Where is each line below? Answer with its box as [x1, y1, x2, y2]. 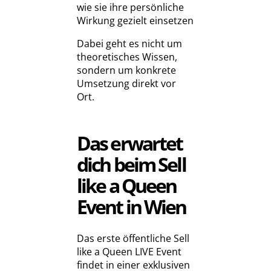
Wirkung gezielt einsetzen [77, 14, 194, 28]
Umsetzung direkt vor [77, 77, 176, 91]
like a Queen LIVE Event [77, 245, 181, 259]
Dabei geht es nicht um [77, 37, 182, 51]
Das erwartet [77, 130, 183, 157]
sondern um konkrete [77, 64, 176, 77]
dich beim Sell [77, 151, 186, 178]
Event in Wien [77, 194, 186, 220]
